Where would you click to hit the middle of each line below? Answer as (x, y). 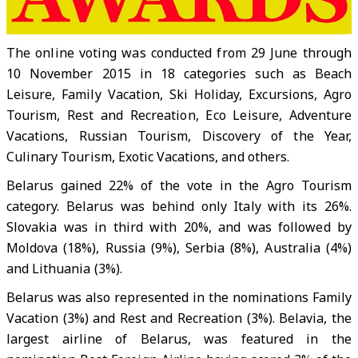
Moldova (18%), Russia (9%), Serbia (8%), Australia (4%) (179, 247)
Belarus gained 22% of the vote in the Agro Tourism (179, 185)
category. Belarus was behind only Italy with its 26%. (179, 206)
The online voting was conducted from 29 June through (179, 52)
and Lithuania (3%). (64, 268)
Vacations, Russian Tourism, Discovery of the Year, (179, 135)
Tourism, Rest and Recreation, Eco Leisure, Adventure (179, 115)
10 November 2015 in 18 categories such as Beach (179, 73)
